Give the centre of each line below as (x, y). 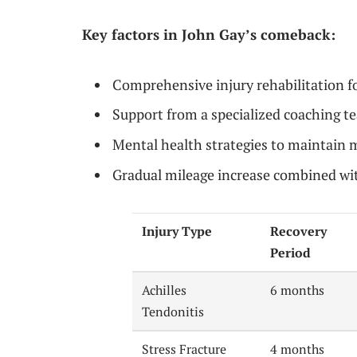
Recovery (299, 231)
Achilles (165, 290)
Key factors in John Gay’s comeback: (209, 35)
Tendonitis (173, 311)
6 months (298, 290)
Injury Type (177, 231)
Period (291, 252)
